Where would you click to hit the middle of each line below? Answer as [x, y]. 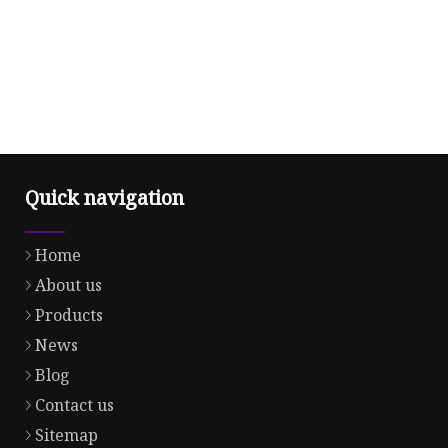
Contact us [74, 405]
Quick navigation [104, 198]
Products [69, 315]
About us [68, 285]
